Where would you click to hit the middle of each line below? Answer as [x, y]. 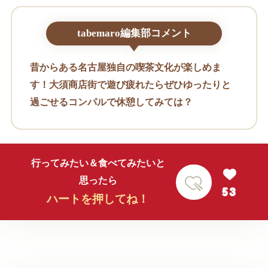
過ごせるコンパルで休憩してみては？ [111, 102]
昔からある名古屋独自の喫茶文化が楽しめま [125, 67]
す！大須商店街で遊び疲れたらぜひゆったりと [130, 84]
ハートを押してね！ [98, 199]
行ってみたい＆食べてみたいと [98, 163]
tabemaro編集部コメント [134, 33]
